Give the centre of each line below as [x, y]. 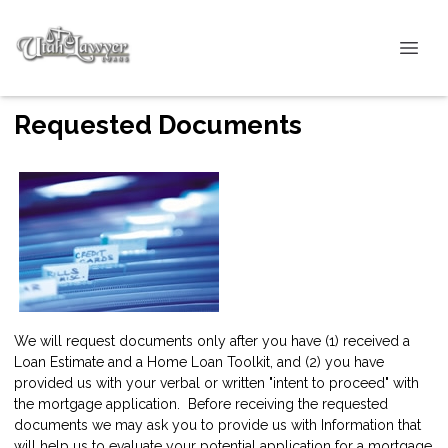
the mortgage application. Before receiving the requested [201, 403]
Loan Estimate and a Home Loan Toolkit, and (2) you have [199, 361]
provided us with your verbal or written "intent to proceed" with [216, 382]
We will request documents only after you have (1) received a [212, 340]
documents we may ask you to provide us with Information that [217, 424]
